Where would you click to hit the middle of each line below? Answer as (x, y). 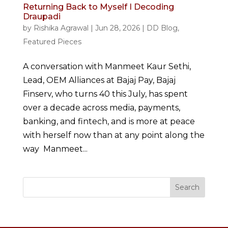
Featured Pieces (52, 41)
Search (188, 187)
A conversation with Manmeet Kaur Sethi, (107, 66)
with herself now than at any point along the (113, 135)
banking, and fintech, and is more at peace (109, 121)
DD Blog (162, 28)
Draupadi (41, 16)
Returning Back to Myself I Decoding (98, 7)
